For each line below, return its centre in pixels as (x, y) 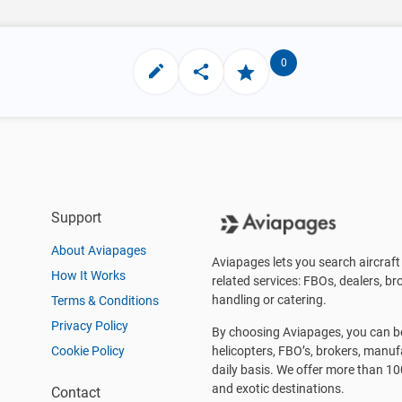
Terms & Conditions (105, 301)
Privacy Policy (90, 326)
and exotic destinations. (278, 389)
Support (76, 218)
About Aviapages (99, 250)
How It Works (88, 275)
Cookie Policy (88, 351)
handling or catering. (269, 300)
